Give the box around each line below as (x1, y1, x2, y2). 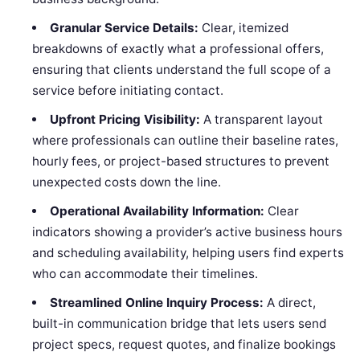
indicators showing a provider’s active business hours (32, 224, 343, 240)
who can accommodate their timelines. (32, 266, 259, 282)
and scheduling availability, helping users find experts (32, 245, 345, 261)
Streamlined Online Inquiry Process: (49, 295, 264, 311)
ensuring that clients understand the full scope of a (32, 62, 332, 78)
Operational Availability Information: (49, 203, 264, 219)
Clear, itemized (198, 20, 288, 36)
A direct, (263, 295, 316, 311)
